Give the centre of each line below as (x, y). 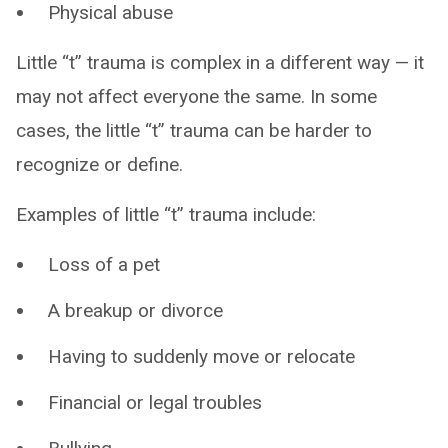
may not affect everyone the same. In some (196, 96)
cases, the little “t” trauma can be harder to (194, 130)
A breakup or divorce (135, 310)
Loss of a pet (104, 264)
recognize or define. (99, 164)
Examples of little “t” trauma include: (166, 214)
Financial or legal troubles (155, 402)
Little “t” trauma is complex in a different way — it (220, 62)
